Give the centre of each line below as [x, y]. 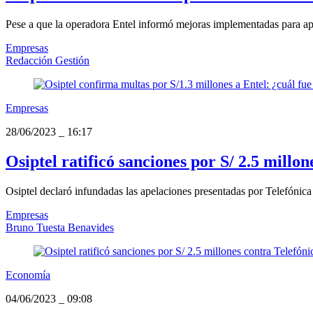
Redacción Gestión [48, 61]
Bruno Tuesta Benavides [60, 228]
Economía [28, 275]
